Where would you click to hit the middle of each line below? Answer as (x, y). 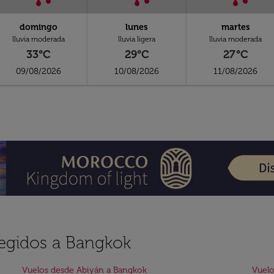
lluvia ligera (137, 39)
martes (235, 27)
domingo (38, 27)
